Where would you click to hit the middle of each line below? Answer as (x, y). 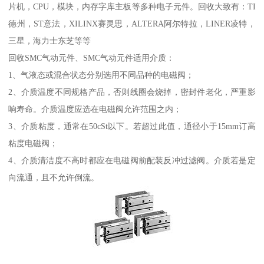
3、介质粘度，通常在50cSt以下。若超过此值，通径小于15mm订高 (132, 126)
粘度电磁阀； (33, 143)
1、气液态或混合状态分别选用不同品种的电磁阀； (101, 75)
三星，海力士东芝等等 (50, 40)
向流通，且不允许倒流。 (54, 177)
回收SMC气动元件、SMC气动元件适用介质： (92, 57)
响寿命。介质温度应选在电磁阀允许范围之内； (95, 109)
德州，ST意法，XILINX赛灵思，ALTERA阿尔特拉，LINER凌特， (132, 23)
